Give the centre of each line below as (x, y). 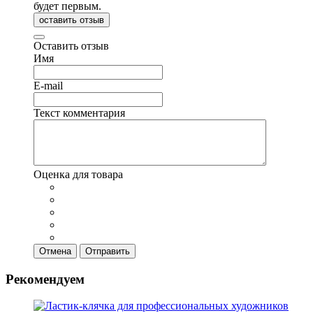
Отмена (55, 251)
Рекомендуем (45, 279)
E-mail (48, 85)
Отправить (108, 251)
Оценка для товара (78, 174)
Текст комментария (79, 112)
